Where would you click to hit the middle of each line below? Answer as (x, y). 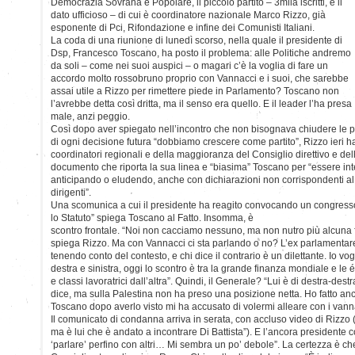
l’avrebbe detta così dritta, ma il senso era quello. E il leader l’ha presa (201, 103)
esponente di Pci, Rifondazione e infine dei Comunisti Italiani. (183, 27)
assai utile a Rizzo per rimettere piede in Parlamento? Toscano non (195, 91)
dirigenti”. (71, 192)
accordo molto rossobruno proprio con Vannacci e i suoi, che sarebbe (200, 78)
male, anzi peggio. (90, 116)
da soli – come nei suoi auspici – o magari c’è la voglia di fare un (189, 65)
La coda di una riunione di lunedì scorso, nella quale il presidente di (197, 40)
